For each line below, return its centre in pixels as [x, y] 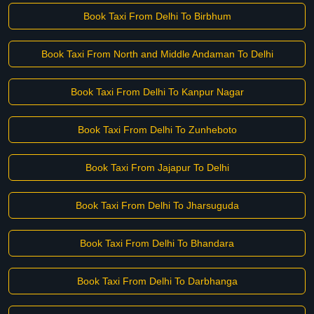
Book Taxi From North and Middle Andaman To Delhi [157, 54]
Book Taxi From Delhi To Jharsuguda [157, 205]
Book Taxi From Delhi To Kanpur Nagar [157, 92]
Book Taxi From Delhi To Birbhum [157, 16]
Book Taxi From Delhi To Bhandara [157, 243]
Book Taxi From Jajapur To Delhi [157, 168]
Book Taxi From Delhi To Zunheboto [157, 130]
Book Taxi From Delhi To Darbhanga [157, 281]
